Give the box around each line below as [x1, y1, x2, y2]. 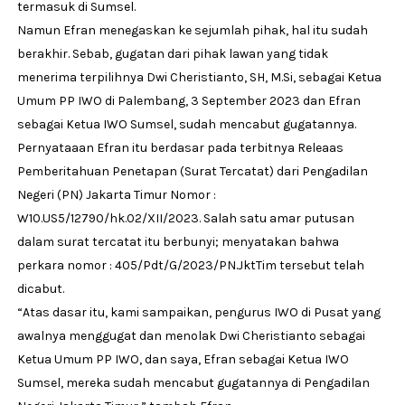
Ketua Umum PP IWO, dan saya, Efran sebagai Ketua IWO [16, 351, 349, 367]
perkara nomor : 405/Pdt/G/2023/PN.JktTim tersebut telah [16, 257, 364, 273]
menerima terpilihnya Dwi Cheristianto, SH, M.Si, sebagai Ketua [16, 69, 381, 85]
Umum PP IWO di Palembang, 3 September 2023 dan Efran [16, 92, 361, 108]
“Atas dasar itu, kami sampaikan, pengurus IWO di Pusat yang [16, 304, 381, 320]
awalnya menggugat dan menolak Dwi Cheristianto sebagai [16, 327, 365, 344]
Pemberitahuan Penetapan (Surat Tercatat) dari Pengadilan [16, 163, 368, 179]
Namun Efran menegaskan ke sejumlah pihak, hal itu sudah [16, 22, 368, 38]
